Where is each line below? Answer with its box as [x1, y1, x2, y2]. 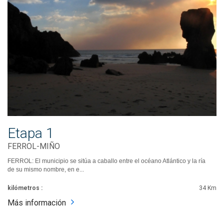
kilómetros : [7, 184, 42, 191]
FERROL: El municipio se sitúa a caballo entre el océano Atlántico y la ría [7, 157, 205, 164]
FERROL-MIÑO [7, 141, 60, 151]
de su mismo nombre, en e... [7, 165, 84, 173]
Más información [7, 197, 66, 207]
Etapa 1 [7, 124, 54, 141]
